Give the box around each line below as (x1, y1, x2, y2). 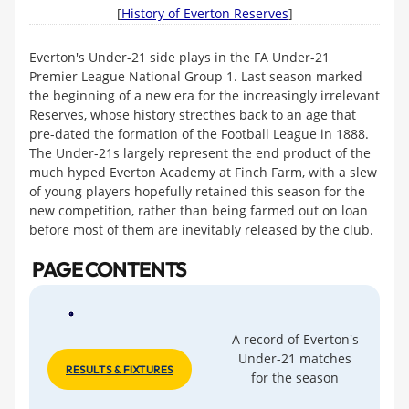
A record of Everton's (231, 330, 359, 348)
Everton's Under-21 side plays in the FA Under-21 (29, 48, 330, 67)
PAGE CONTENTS (29, 257, 187, 283)
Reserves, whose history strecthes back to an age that (29, 106, 356, 124)
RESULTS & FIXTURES (66, 362, 173, 376)
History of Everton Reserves (121, 4, 288, 22)
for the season (251, 368, 339, 386)
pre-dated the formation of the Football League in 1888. (29, 125, 372, 143)
